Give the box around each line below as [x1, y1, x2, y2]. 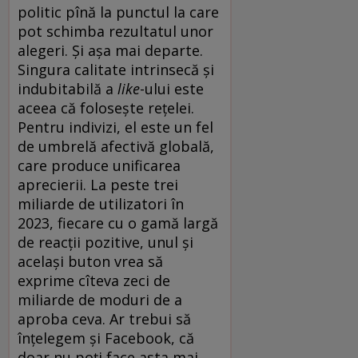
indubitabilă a [18, 78, 117, 98]
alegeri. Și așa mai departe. [18, 40, 203, 60]
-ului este [140, 78, 204, 98]
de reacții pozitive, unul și [18, 232, 193, 252]
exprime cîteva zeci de [18, 270, 170, 290]
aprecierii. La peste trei [18, 174, 178, 194]
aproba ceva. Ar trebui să [18, 308, 191, 328]
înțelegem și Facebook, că [18, 328, 194, 348]
